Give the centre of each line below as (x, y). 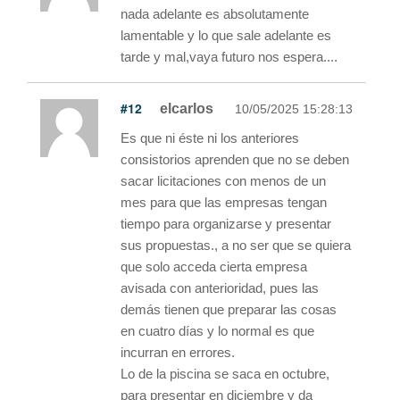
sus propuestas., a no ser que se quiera (236, 245)
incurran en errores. (178, 352)
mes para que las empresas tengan (224, 202)
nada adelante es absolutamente (215, 13)
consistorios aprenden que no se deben (235, 159)
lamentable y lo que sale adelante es (226, 35)
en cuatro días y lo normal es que (217, 330)
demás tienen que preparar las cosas (229, 309)
